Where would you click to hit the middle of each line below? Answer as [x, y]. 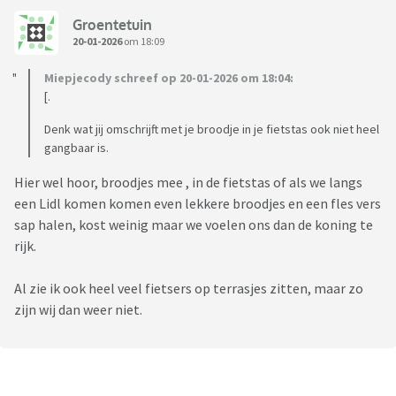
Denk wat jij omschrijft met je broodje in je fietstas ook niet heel [212, 129]
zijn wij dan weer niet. [78, 310]
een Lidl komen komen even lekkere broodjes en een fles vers [198, 204]
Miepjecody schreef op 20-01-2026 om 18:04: [169, 78]
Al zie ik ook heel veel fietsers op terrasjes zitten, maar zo [189, 289]
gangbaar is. [76, 148]
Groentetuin [112, 24]
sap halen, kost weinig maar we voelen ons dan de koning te [194, 225]
